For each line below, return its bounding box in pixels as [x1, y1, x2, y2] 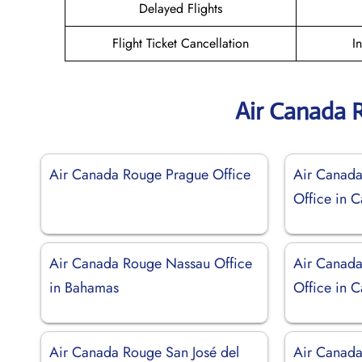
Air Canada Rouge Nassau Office [49, 252, 252, 274]
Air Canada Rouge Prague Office [49, 163, 250, 185]
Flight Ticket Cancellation [112, 33, 249, 53]
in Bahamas [49, 276, 119, 298]
